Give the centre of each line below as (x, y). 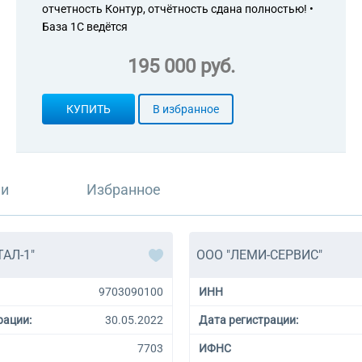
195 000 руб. (181, 66)
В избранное (186, 109)
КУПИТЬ (88, 109)
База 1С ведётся (85, 27)
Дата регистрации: (248, 320)
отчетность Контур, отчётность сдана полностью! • (178, 9)
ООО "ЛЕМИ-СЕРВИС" (259, 255)
